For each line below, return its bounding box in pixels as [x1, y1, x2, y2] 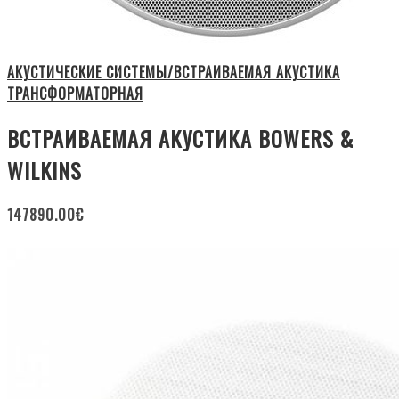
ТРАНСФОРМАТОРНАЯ [7, 82, 143, 104]
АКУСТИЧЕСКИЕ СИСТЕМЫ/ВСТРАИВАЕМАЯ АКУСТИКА [7, 61, 340, 83]
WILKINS [7, 153, 82, 186]
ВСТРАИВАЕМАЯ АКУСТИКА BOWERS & [7, 121, 354, 154]
